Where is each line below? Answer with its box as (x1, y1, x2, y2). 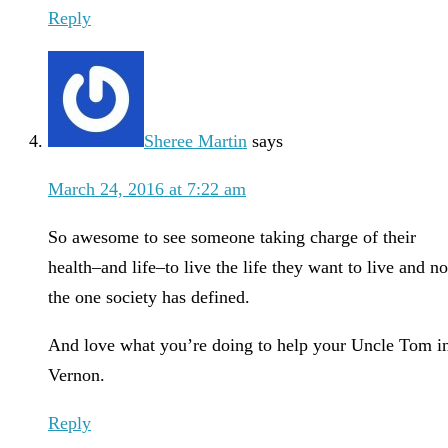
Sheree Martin (144, 131, 247, 152)
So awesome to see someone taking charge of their (48, 227, 416, 248)
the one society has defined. (48, 287, 250, 308)
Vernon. (48, 365, 105, 386)
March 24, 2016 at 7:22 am (48, 179, 246, 200)
